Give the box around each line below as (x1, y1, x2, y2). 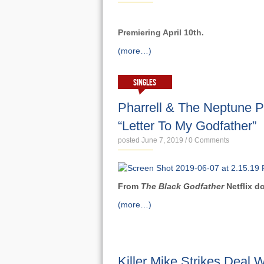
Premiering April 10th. (117, 28, 204, 37)
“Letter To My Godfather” (117, 118, 256, 133)
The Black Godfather (140, 181, 226, 191)
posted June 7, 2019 (117, 136, 183, 144)
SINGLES (133, 77, 156, 88)
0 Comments (188, 136, 229, 144)
